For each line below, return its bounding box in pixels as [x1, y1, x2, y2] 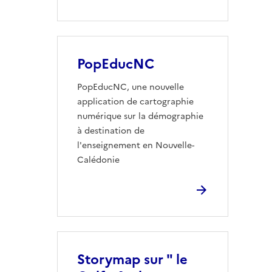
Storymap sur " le [77, 250, 188, 270]
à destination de [77, 124, 144, 137]
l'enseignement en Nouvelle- [77, 139, 194, 152]
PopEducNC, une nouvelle [77, 81, 184, 93]
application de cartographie [77, 95, 194, 108]
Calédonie [77, 154, 120, 166]
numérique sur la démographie [77, 110, 203, 123]
